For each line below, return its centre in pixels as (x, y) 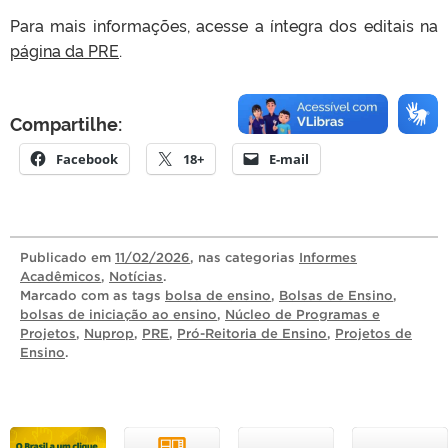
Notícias (136, 276)
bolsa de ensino (218, 295)
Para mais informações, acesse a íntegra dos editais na (224, 24)
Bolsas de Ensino (336, 295)
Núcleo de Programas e (302, 314)
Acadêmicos (60, 276)
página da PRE (64, 49)
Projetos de (373, 333)
